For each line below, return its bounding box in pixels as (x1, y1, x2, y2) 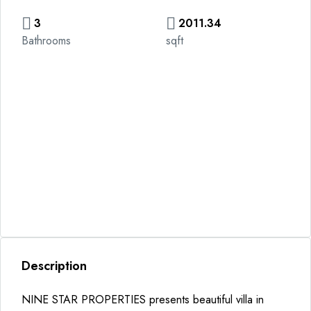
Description (22, 257, 87, 275)
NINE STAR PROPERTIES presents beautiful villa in (22, 292, 264, 308)
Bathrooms (22, 33, 71, 49)
